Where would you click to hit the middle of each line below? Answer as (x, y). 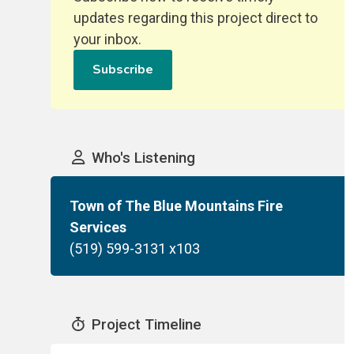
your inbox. (108, 39)
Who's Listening (143, 158)
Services (98, 227)
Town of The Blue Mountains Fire (176, 205)
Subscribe (123, 70)
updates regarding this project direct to (196, 17)
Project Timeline (146, 325)
